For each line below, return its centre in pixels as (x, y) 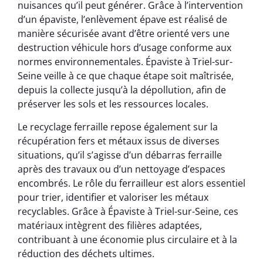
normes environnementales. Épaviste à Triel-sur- (125, 62)
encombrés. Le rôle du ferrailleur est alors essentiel (131, 183)
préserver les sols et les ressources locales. (113, 104)
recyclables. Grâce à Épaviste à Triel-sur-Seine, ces (128, 211)
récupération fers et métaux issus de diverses (119, 141)
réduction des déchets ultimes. (86, 253)
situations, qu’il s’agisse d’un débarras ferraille (120, 155)
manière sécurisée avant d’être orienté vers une (124, 34)
